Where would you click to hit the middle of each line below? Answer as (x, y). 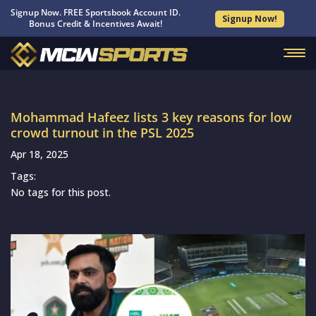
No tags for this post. (61, 192)
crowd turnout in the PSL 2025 (102, 133)
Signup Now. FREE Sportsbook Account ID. (96, 12)
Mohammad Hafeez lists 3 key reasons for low (151, 117)
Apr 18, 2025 (39, 154)
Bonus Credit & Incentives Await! (96, 24)
